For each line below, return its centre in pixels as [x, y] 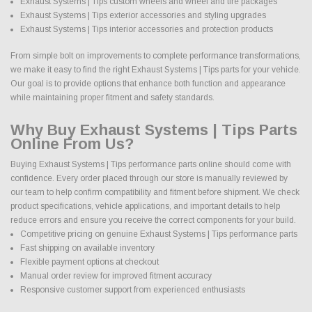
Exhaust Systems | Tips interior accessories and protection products [146, 29]
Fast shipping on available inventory [87, 248]
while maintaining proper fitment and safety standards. [112, 97]
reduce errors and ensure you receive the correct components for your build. [153, 220]
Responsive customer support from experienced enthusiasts [132, 289]
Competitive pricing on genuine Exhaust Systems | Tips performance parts [158, 234]
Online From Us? [72, 143]
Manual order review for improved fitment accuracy [116, 275]
